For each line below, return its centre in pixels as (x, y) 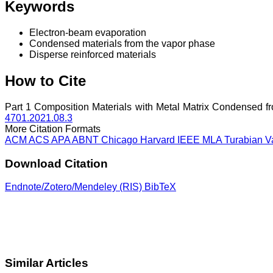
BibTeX (160, 187)
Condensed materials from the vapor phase (122, 44)
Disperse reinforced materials (93, 55)
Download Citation (56, 163)
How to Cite (45, 81)
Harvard (159, 140)
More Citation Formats (53, 129)
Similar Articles (47, 263)
